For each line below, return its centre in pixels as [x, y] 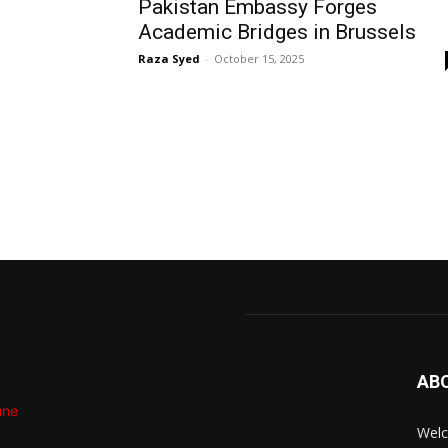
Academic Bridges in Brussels [277, 32]
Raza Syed [169, 58]
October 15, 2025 [259, 58]
